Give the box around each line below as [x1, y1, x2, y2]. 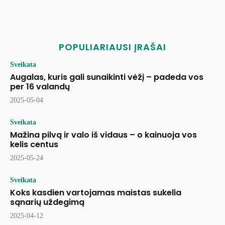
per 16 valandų [10, 81, 70, 93]
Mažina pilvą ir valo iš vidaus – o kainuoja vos [10, 129, 197, 141]
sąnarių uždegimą [10, 196, 84, 208]
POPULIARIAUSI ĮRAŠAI [59, 41, 166, 54]
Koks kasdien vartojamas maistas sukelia [10, 187, 181, 199]
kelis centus [10, 139, 58, 151]
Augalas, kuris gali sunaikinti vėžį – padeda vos [10, 71, 203, 83]
